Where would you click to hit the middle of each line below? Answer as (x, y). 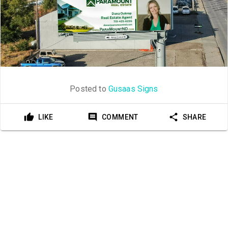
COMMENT (120, 117)
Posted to (89, 89)
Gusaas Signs (133, 89)
